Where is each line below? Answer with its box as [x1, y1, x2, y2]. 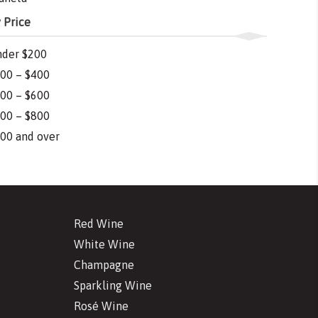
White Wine [73, 238, 135, 251]
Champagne [73, 258, 134, 272]
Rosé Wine [73, 300, 128, 313]
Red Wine [73, 217, 124, 231]
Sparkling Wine [73, 279, 152, 292]
